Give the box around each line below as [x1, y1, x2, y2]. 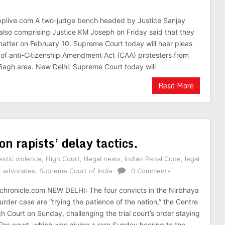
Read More [158, 80, 194, 91]
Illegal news [84, 155, 121, 163]
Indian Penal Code [125, 155, 181, 163]
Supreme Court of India [39, 167, 112, 175]
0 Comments [131, 167, 171, 175]
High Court [46, 155, 80, 163]
